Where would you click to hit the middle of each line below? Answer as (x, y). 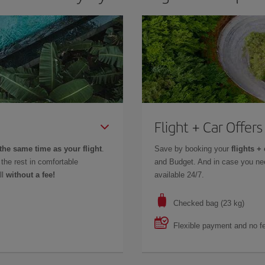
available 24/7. (179, 174)
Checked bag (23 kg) (209, 203)
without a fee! (30, 174)
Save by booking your (193, 148)
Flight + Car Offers (208, 126)
